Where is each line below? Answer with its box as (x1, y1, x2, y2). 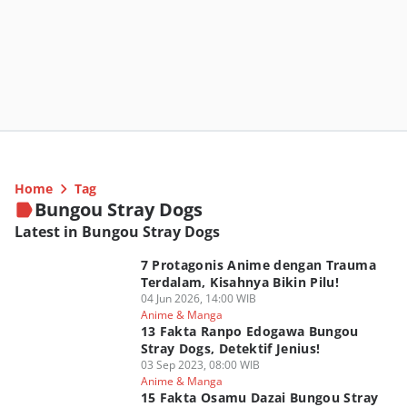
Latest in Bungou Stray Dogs (15, 222, 220, 242)
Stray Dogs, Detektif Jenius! (140, 340, 321, 357)
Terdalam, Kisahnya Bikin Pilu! (210, 273, 340, 291)
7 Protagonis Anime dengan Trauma (140, 256, 376, 273)
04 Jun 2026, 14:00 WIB (140, 291, 256, 306)
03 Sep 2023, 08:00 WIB (140, 357, 260, 372)
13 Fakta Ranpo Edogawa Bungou (140, 323, 359, 340)
